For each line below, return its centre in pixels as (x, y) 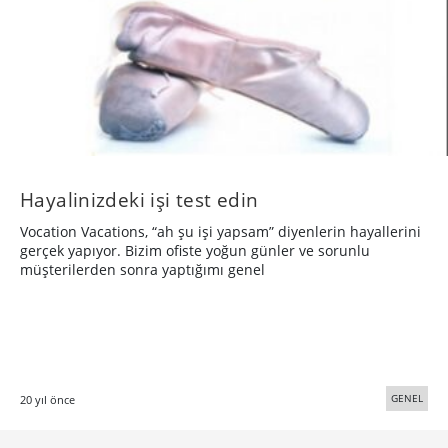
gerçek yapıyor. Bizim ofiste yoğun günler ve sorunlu (195, 251)
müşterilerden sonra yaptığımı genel (142, 270)
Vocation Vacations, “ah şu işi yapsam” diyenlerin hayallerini (220, 232)
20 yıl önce (47, 400)
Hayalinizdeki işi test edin (139, 200)
